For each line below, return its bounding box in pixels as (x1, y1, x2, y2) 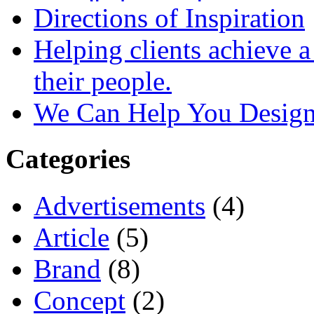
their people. (34, 66, 172, 96)
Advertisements (34, 190, 205, 221)
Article (34, 221, 109, 252)
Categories (6, 144, 130, 175)
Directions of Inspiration (34, 3, 305, 33)
